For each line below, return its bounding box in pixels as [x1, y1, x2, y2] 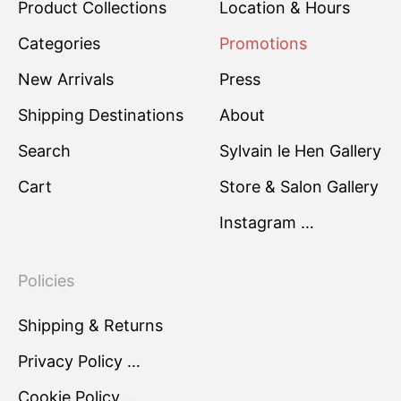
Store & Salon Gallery [219, 177, 379, 196]
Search [18, 141, 71, 160]
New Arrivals [18, 70, 114, 89]
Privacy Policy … [18, 352, 141, 371]
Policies [18, 271, 74, 290]
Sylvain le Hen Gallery [219, 141, 381, 160]
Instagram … [219, 213, 314, 232]
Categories [18, 34, 100, 53]
